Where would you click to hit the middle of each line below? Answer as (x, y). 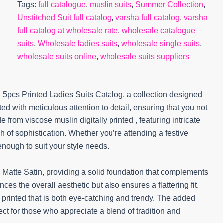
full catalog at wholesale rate (67, 31)
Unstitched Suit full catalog (64, 18)
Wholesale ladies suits (77, 44)
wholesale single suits (160, 44)
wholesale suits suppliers (144, 56)
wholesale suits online (56, 56)
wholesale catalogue (158, 31)
